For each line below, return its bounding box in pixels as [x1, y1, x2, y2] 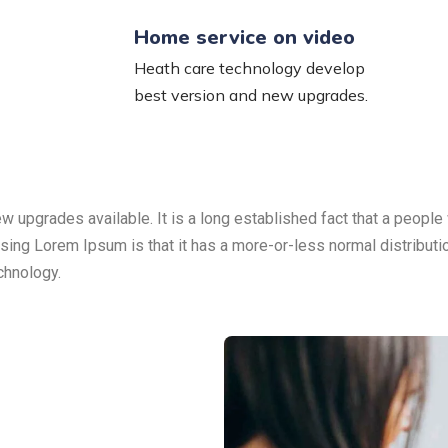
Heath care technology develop [133, 58, 365, 78]
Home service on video [133, 24, 355, 51]
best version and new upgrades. [133, 85, 368, 105]
